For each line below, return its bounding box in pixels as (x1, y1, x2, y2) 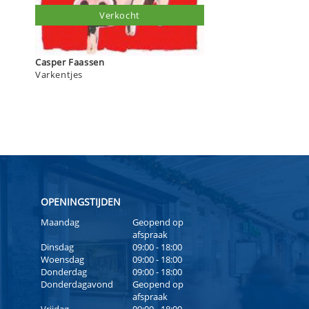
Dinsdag (40, 241, 74, 254)
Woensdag (40, 253, 84, 266)
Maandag (40, 216, 79, 229)
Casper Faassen (68, 55, 105, 68)
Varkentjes (35, 68, 83, 81)
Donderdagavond (40, 278, 113, 291)
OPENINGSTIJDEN (40, 195, 121, 209)
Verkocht (99, 8, 140, 21)
